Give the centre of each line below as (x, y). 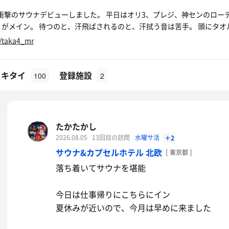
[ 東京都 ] (179, 152)
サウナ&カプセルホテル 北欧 (109, 152)
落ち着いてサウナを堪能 (101, 168)
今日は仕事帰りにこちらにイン (113, 194)
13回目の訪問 (111, 138)
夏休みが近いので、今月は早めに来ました (133, 208)
